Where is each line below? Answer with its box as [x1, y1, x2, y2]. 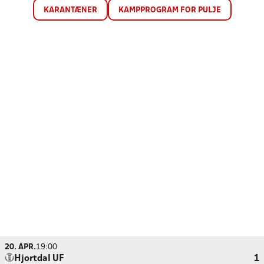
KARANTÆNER [43, 6, 97, 14]
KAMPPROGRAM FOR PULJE [118, 6, 221, 14]
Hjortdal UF [14, 255, 64, 263]
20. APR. [5, 243, 36, 251]
